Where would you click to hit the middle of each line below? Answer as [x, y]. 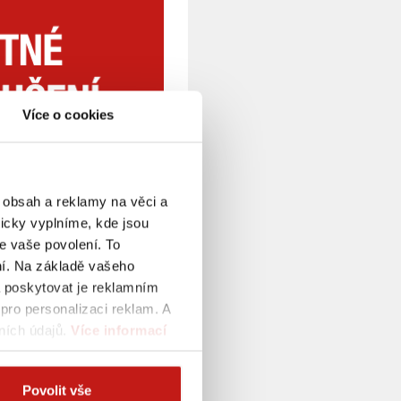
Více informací [119, 330]
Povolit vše [57, 390]
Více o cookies [68, 115]
